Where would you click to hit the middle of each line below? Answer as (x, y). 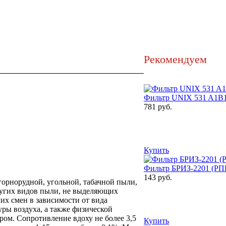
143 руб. (158, 178)
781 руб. (158, 107)
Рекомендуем (175, 60)
